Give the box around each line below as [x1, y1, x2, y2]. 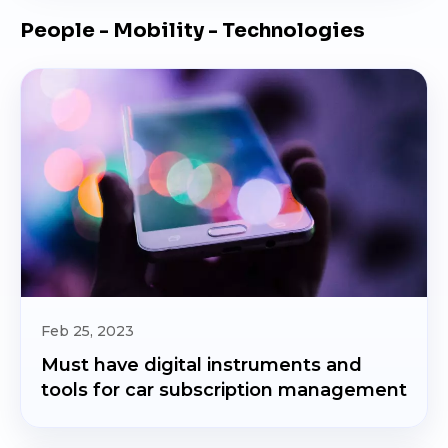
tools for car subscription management [41, 379, 407, 401]
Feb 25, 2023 [41, 322, 134, 340]
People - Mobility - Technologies [20, 18, 365, 43]
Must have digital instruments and [41, 354, 362, 376]
